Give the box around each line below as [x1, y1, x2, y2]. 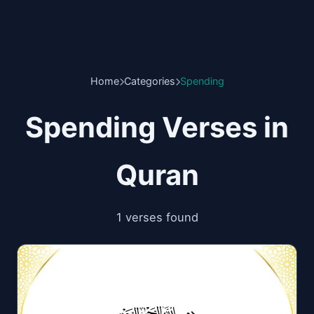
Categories [123, 75, 175, 87]
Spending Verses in [25, 110, 289, 144]
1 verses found [116, 210, 198, 224]
